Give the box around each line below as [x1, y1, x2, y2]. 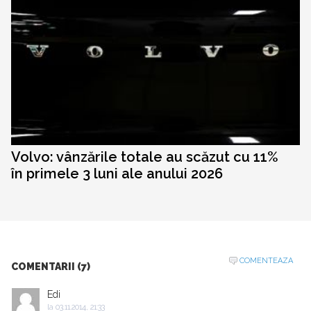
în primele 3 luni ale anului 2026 [11, 165, 223, 183]
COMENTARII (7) [11, 261, 90, 273]
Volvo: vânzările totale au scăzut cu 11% [11, 149, 278, 166]
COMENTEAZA [239, 256, 293, 266]
